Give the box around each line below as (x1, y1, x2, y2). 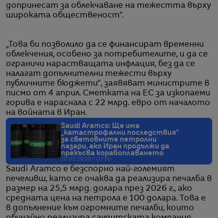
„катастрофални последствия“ (61, 129, 179, 136)
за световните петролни (61, 136, 157, 143)
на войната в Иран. (6, 109, 87, 117)
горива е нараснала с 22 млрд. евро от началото (6, 99, 210, 107)
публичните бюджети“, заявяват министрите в (6, 79, 209, 88)
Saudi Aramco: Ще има (61, 122, 140, 129)
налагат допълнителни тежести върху (6, 70, 171, 78)
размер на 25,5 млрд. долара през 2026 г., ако (6, 184, 192, 193)
